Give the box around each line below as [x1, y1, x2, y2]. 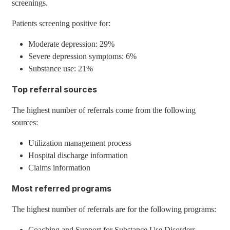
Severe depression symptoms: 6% [28, 52, 137, 61]
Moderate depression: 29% [28, 40, 115, 48]
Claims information [28, 163, 91, 172]
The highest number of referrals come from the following [12, 106, 196, 114]
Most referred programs [12, 183, 112, 194]
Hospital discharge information [28, 151, 128, 160]
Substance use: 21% [28, 64, 93, 73]
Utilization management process [28, 139, 132, 147]
